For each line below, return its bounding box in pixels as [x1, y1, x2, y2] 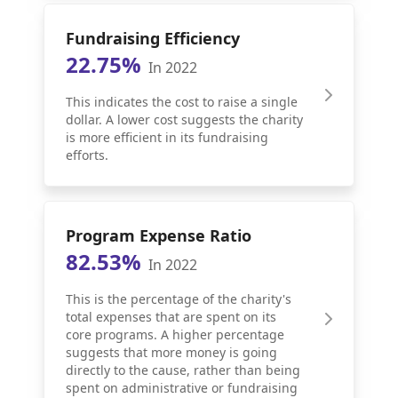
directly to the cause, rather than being [66, 362, 301, 378]
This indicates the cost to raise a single [66, 93, 298, 110]
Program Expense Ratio [66, 225, 252, 246]
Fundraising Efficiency [66, 28, 241, 49]
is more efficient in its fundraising [66, 129, 269, 146]
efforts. [66, 147, 109, 163]
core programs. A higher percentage [66, 326, 285, 343]
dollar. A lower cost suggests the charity [66, 111, 304, 128]
